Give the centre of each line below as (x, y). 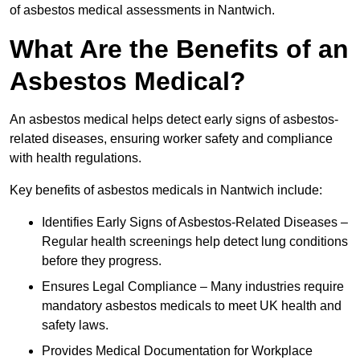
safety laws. (75, 325)
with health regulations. (76, 158)
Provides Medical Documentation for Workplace (177, 351)
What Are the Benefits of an (179, 49)
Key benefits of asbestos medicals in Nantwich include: (166, 190)
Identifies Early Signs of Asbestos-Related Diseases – (195, 223)
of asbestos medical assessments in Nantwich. (142, 10)
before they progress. (102, 261)
